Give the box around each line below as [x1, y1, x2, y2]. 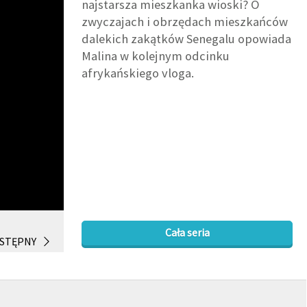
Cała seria [164, 225, 210, 240]
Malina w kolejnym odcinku [82, 48, 230, 64]
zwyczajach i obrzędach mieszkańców [82, 14, 288, 30]
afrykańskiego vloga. [82, 65, 195, 82]
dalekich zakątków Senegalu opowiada [82, 31, 292, 47]
